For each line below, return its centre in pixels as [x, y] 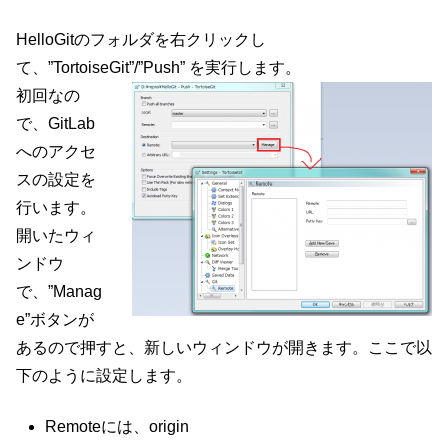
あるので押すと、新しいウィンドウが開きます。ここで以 [224, 348]
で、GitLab [55, 124]
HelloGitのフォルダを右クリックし [141, 40]
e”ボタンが [55, 320]
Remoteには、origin [117, 426]
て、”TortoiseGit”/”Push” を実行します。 [158, 68]
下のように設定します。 [104, 376]
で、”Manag [59, 292]
